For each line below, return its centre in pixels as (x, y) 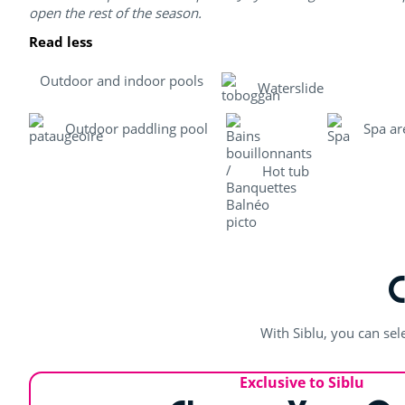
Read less (61, 41)
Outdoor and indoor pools (122, 80)
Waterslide (291, 87)
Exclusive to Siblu (301, 382)
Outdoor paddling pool (137, 128)
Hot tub (286, 171)
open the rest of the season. (115, 12)
